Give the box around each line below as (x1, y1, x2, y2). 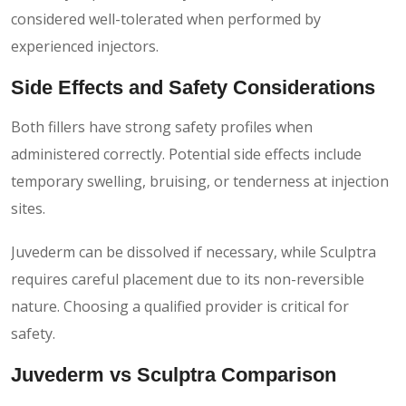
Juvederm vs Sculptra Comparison (11, 362, 336, 386)
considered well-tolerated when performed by (11, 8, 321, 29)
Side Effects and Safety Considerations (11, 75, 375, 99)
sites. (11, 198, 45, 218)
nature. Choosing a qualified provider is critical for (11, 295, 349, 316)
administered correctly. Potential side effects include (11, 143, 362, 164)
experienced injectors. (11, 35, 159, 56)
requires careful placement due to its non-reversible (11, 268, 364, 289)
